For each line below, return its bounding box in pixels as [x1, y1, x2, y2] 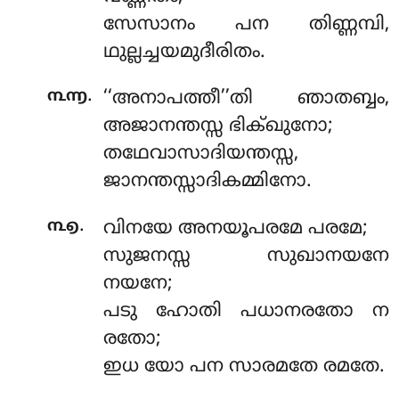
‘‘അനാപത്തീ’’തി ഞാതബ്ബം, [102, 87, 389, 111]
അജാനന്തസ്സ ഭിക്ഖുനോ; [102, 115, 333, 139]
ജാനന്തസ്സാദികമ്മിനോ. [102, 170, 312, 194]
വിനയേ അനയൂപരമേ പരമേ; [102, 216, 368, 240]
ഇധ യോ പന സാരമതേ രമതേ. [102, 354, 385, 379]
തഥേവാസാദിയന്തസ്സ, [102, 142, 298, 167]
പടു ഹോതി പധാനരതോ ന [102, 299, 389, 323]
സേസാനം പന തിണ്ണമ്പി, [102, 12, 389, 37]
